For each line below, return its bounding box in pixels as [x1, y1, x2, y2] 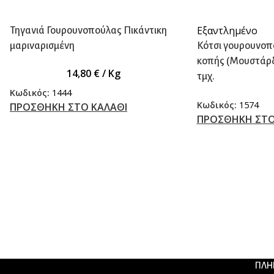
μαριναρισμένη [10, 40, 75, 51]
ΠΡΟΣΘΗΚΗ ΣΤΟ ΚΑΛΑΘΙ [10, 100, 127, 114]
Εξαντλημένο [196, 24, 257, 37]
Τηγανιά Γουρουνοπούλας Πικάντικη [10, 25, 167, 36]
